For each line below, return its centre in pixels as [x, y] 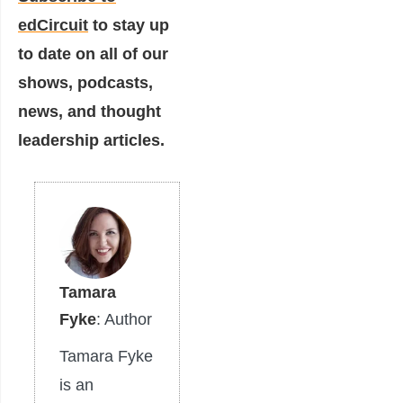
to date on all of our [93, 54]
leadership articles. [91, 140]
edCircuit [53, 25]
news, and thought [90, 111]
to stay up [129, 25]
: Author [124, 319]
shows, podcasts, [85, 82]
